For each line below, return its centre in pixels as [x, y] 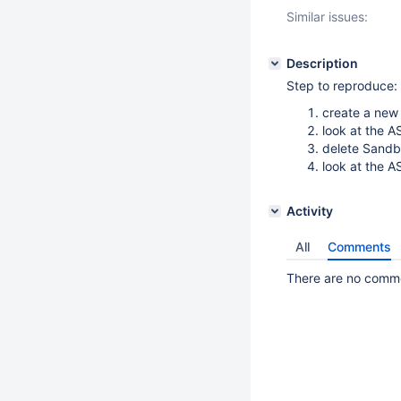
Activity [310, 211]
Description [322, 63]
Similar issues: [327, 17]
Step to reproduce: [342, 85]
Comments [359, 247]
